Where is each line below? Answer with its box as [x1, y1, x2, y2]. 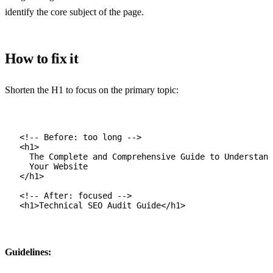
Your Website [29, 161, 88, 171]
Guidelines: [5, 246, 51, 257]
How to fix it [5, 50, 79, 66]
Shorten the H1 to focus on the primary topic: [5, 84, 179, 95]
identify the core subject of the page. [5, 6, 144, 17]
